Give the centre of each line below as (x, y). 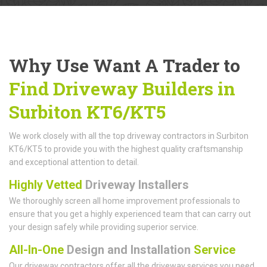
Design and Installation (129, 249)
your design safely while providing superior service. (104, 227)
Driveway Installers (136, 184)
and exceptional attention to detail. (74, 162)
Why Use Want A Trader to (125, 65)
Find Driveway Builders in (122, 88)
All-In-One (36, 249)
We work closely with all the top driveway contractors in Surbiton (129, 136)
